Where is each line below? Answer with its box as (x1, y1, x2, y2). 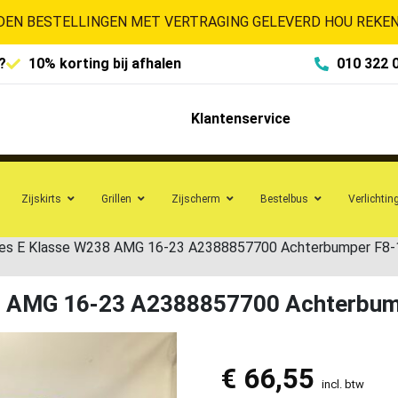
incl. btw (321, 377, 364, 391)
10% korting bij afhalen (28, 55, 181, 72)
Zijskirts (21, 192, 61, 205)
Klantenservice (190, 110, 291, 128)
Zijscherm (171, 192, 220, 205)
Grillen (101, 192, 131, 205)
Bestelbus (260, 192, 308, 205)
